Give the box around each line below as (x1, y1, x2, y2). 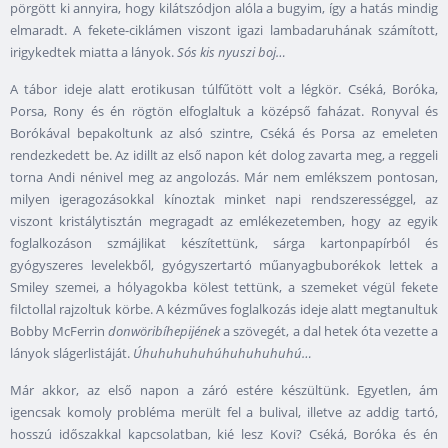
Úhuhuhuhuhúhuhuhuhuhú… (133, 344, 312, 363)
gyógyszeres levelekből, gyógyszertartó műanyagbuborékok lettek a (10, 256, 438, 275)
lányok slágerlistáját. (10, 344, 133, 363)
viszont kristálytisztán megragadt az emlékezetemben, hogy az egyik (10, 212, 438, 231)
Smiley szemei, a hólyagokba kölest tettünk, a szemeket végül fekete (10, 278, 438, 297)
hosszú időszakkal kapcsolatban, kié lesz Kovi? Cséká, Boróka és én (10, 425, 438, 444)
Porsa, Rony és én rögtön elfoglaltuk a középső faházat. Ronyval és (10, 102, 438, 121)
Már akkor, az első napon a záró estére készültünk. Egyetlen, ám (10, 381, 438, 400)
